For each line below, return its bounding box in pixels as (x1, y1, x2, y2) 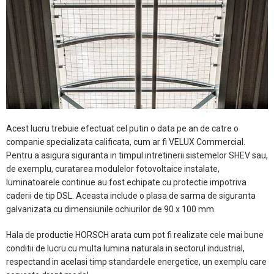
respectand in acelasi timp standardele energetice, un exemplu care (6, 256, 267, 267)
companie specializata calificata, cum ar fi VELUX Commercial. (6, 136, 245, 147)
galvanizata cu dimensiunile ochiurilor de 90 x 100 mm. (6, 204, 216, 214)
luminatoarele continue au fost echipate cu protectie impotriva (6, 177, 246, 187)
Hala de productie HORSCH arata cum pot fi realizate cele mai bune (6, 229, 264, 240)
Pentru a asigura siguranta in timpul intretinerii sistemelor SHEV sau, (6, 150, 268, 160)
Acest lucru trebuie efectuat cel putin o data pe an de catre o (6, 123, 239, 133)
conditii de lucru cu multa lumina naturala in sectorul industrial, (6, 243, 245, 253)
